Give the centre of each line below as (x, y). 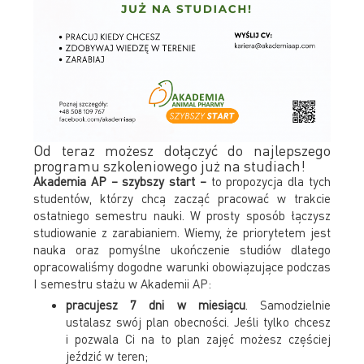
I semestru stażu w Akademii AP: (123, 283)
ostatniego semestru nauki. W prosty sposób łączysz (182, 215)
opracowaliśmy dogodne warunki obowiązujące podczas (182, 266)
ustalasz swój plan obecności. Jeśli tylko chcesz (198, 321)
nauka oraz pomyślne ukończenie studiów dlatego (182, 249)
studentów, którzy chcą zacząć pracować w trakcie (182, 198)
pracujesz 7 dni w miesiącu (156, 304)
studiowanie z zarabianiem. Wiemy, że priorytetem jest (182, 232)
